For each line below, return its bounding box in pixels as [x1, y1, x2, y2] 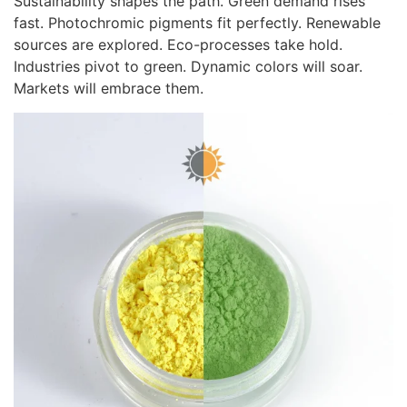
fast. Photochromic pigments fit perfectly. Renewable [14, 14, 381, 33]
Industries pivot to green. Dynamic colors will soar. [14, 57, 362, 76]
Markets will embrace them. [14, 79, 203, 98]
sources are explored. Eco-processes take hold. [14, 35, 342, 55]
